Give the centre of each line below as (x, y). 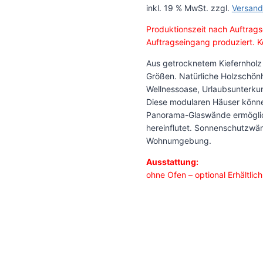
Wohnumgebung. (178, 141)
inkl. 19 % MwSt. (177, 8)
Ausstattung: (172, 162)
